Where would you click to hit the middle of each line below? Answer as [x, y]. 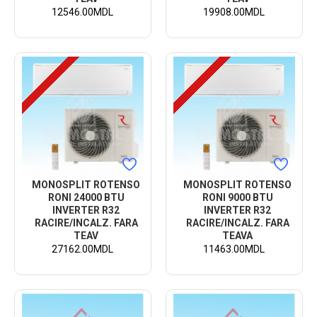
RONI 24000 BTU [86, 197]
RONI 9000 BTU [237, 197]
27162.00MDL [83, 249]
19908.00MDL [234, 12]
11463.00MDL [234, 249]
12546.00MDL [83, 12]
